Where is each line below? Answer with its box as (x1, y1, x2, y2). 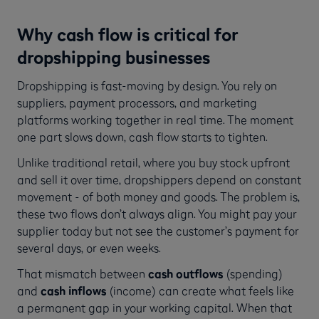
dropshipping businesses (17, 46, 210, 68)
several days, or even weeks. (17, 240, 161, 255)
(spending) (223, 266, 283, 281)
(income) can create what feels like (106, 283, 294, 298)
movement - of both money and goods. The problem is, (17, 189, 300, 204)
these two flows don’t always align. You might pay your (17, 206, 297, 221)
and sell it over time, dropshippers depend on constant (17, 172, 301, 187)
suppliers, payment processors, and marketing (17, 95, 257, 110)
